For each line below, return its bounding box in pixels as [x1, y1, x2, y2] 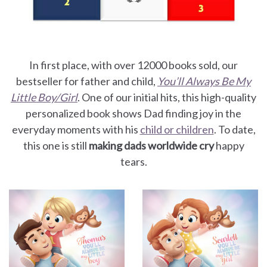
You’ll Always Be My [157, 74, 251, 88]
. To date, [213, 123, 256, 136]
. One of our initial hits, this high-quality [77, 91, 256, 104]
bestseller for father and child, [16, 74, 157, 88]
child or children [139, 123, 214, 136]
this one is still [23, 139, 89, 152]
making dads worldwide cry [88, 139, 216, 152]
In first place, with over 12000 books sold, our [29, 58, 238, 72]
